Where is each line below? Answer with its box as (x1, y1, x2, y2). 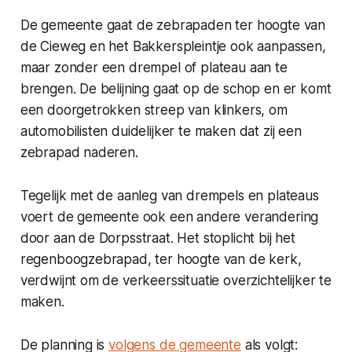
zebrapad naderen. (20, 144, 138, 160)
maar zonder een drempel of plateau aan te (20, 59, 288, 75)
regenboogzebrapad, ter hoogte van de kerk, (20, 251, 302, 267)
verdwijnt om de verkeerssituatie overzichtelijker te (20, 272, 332, 288)
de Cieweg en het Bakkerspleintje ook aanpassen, (20, 38, 326, 54)
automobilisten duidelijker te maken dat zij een (20, 123, 302, 139)
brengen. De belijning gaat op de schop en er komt (20, 80, 332, 97)
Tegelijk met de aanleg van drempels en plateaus (20, 187, 319, 203)
